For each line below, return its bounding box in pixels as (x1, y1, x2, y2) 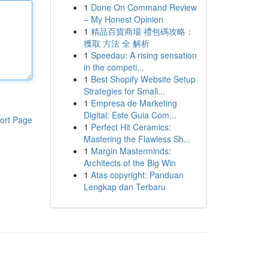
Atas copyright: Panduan (90, 169, 184, 181)
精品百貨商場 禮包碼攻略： (90, 25, 194, 37)
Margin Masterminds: (90, 145, 171, 157)
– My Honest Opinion (83, 13, 163, 25)
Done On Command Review (90, 1, 197, 13)
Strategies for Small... (83, 85, 165, 97)
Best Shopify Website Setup (90, 73, 196, 85)
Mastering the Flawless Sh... (83, 133, 191, 145)
